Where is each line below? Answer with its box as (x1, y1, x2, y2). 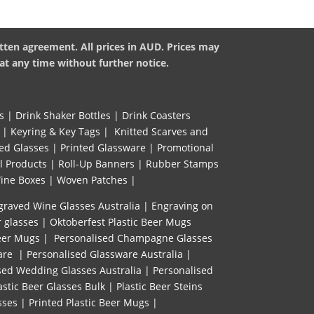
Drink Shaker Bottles (15, 109, 111, 123)
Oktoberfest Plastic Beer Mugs (49, 215, 191, 229)
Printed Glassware (60, 141, 146, 155)
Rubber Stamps (145, 157, 219, 171)
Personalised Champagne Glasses (53, 231, 212, 245)
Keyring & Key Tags (11, 125, 100, 139)
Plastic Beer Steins (116, 280, 203, 294)
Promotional (157, 141, 214, 155)
